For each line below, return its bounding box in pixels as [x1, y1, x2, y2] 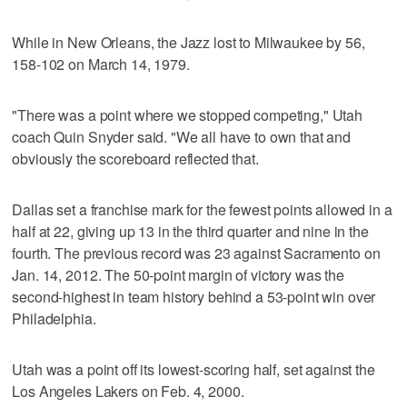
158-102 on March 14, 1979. [12, 53, 190, 74]
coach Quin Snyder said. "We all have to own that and [12, 125, 352, 147]
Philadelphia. [12, 307, 96, 329]
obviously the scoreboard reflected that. [12, 147, 259, 169]
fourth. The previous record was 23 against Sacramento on [12, 242, 381, 263]
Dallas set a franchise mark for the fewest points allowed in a [12, 198, 392, 220]
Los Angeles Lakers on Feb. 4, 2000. [12, 380, 244, 402]
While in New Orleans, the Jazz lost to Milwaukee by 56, [12, 31, 365, 53]
